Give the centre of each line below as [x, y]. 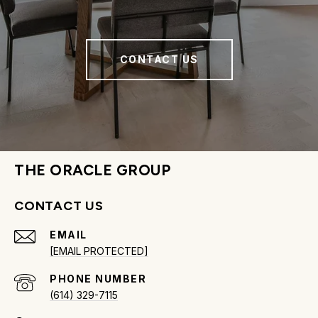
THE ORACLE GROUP [92, 170]
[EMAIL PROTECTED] [99, 251]
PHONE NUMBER [98, 278]
